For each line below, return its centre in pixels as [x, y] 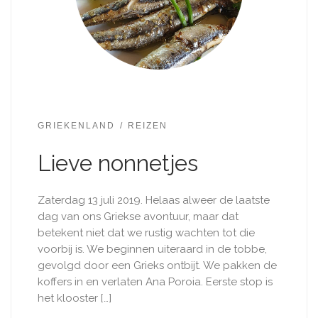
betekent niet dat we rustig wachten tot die [146, 233]
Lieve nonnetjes [117, 163]
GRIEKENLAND [76, 126]
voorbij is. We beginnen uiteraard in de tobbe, [152, 250]
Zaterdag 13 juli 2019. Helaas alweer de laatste [153, 201]
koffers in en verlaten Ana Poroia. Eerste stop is [155, 282]
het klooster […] [74, 298]
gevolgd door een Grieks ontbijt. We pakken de [157, 266]
